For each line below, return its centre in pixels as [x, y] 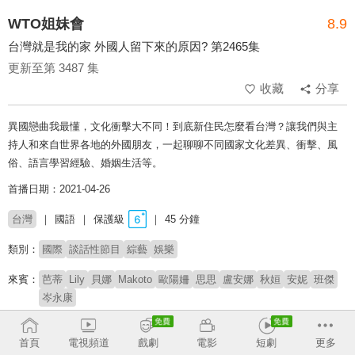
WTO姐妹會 [46, 24]
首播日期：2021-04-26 [59, 189]
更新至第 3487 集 [53, 68]
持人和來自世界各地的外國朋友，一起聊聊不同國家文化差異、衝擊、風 [173, 145]
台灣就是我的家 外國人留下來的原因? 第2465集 [134, 47]
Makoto [135, 280]
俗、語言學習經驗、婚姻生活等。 [85, 163]
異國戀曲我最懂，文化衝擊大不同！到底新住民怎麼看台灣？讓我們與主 [173, 127]
